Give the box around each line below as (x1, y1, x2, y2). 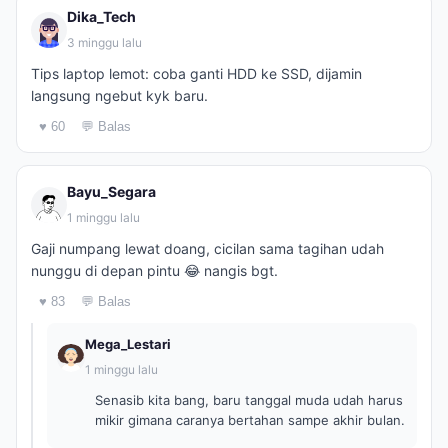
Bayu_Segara (67, 183, 156, 200)
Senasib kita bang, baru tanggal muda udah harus (95, 392, 403, 408)
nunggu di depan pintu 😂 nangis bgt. (31, 262, 278, 279)
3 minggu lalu (67, 35, 142, 50)
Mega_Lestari (85, 336, 171, 352)
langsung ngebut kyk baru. (31, 87, 208, 104)
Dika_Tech (67, 8, 136, 25)
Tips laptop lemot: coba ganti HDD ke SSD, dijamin (31, 65, 362, 82)
